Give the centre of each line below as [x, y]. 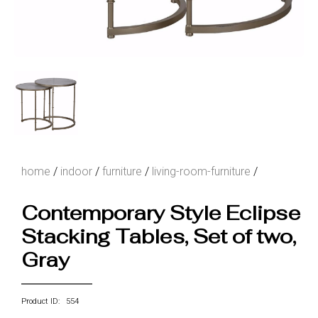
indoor [76, 171]
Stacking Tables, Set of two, [159, 236]
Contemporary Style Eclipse [161, 213]
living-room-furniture [201, 171]
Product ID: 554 [50, 301]
